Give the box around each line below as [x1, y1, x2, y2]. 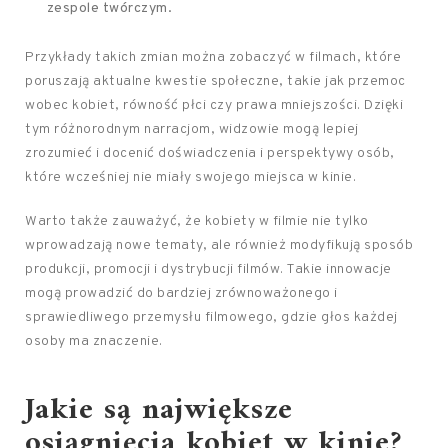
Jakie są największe [25, 384, 293, 437]
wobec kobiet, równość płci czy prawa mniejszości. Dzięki [25, 97, 403, 114]
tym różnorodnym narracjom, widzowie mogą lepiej [25, 121, 359, 138]
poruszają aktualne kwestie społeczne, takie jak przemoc [25, 73, 406, 90]
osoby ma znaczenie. [25, 333, 163, 350]
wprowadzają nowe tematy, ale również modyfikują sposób [25, 237, 413, 254]
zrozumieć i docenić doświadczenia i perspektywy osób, [25, 145, 395, 162]
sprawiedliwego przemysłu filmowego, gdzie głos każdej [25, 309, 398, 326]
